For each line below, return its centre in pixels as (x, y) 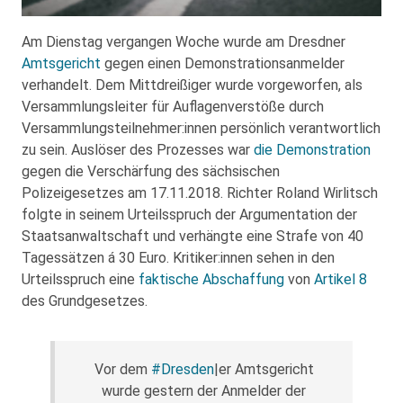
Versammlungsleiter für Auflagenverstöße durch (173, 106)
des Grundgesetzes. (85, 300)
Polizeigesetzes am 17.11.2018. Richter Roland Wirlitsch (200, 193)
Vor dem (122, 369)
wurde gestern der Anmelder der (204, 390)
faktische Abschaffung (211, 279)
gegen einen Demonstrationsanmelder (223, 63)
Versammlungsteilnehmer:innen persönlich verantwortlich (201, 128)
